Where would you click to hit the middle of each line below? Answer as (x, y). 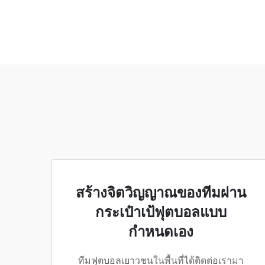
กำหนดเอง (161, 232)
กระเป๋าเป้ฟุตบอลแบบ (161, 212)
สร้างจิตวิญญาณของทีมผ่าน (161, 193)
